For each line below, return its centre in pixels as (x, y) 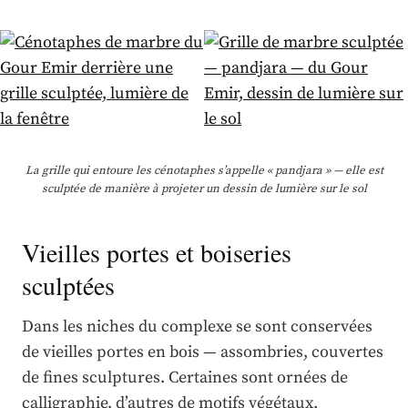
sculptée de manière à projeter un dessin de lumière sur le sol (204, 189)
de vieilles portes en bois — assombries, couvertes (203, 352)
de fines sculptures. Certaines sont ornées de (185, 378)
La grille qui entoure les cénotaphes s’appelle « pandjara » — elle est (204, 171)
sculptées (68, 286)
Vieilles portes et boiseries (157, 253)
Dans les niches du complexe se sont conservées (197, 327)
